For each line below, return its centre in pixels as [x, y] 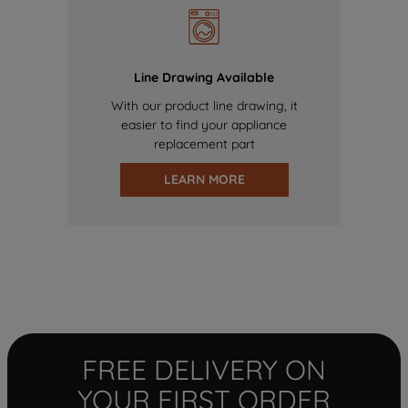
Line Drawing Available [204, 78]
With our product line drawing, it [204, 106]
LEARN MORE [204, 180]
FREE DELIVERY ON [204, 370]
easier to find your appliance [204, 125]
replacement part [204, 144]
